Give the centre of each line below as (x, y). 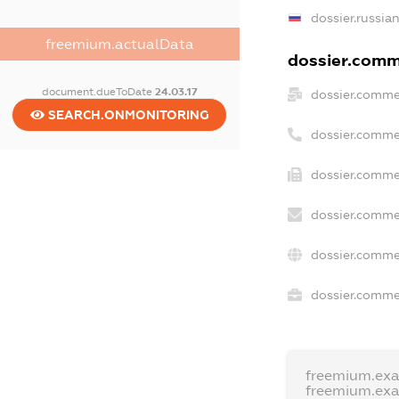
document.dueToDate (98, 91)
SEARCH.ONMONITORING (126, 114)
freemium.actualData (119, 44)
